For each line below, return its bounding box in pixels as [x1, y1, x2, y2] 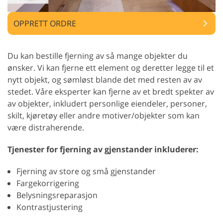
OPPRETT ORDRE [13, 18, 76, 29]
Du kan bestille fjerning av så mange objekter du [7, 50, 188, 62]
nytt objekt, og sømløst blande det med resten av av [7, 74, 202, 86]
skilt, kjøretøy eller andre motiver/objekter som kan [7, 110, 200, 121]
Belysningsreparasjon [16, 190, 98, 201]
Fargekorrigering [16, 178, 79, 189]
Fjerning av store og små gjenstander [16, 166, 156, 177]
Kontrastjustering [16, 202, 83, 213]
